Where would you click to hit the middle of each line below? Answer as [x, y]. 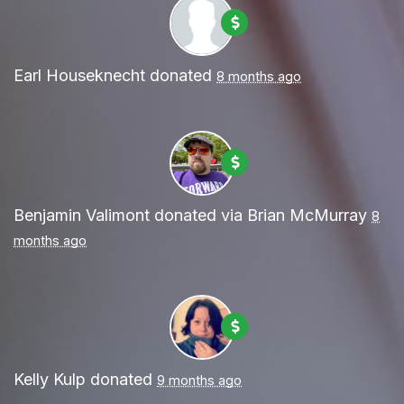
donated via [198, 216]
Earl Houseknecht [79, 76]
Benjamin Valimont [82, 216]
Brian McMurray [307, 216]
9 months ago [199, 381]
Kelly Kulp [50, 380]
